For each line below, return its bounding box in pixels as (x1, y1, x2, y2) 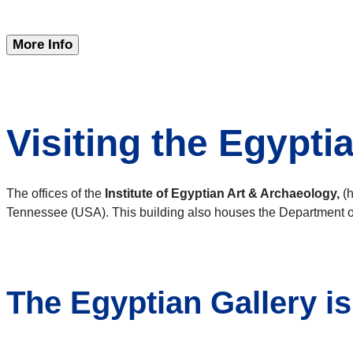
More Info (13, 37, 72, 53)
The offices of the (6, 187, 105, 201)
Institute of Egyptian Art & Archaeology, (105, 187, 340, 201)
